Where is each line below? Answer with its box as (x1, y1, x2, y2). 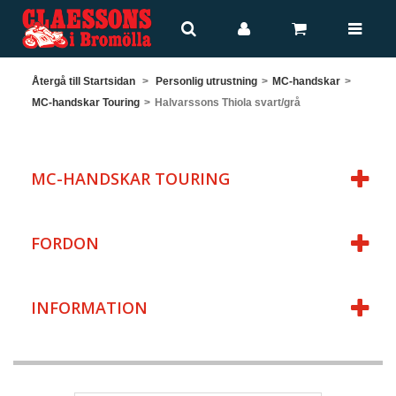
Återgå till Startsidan (32, 75, 135, 88)
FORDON (31, 232, 99, 255)
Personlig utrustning (156, 75, 257, 88)
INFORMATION (31, 297, 148, 319)
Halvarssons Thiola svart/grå (155, 96, 301, 110)
